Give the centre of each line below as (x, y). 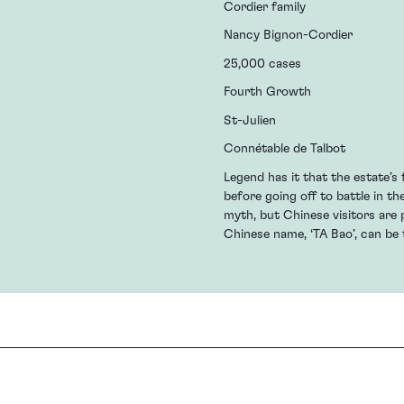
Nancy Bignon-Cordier (288, 36)
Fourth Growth (267, 92)
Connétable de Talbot (285, 149)
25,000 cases (262, 64)
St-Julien (250, 120)
